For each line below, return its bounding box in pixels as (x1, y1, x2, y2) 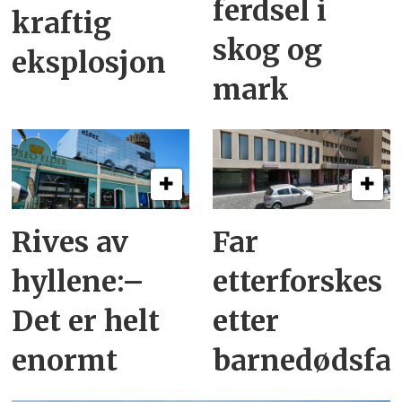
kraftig (12, 4, 112, 41)
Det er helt (12, 302, 161, 339)
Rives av (12, 223, 129, 260)
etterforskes (213, 263, 383, 300)
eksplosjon (12, 44, 167, 81)
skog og (213, 31, 323, 68)
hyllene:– (12, 263, 145, 300)
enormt (12, 342, 118, 379)
